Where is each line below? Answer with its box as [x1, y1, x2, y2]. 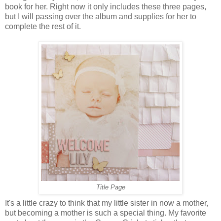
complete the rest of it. [5, 22, 83, 31]
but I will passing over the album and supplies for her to [5, 12, 196, 21]
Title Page [96, 184, 125, 191]
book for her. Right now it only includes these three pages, [5, 2, 206, 11]
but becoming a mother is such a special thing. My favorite [5, 209, 206, 218]
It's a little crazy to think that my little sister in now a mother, [5, 199, 208, 208]
